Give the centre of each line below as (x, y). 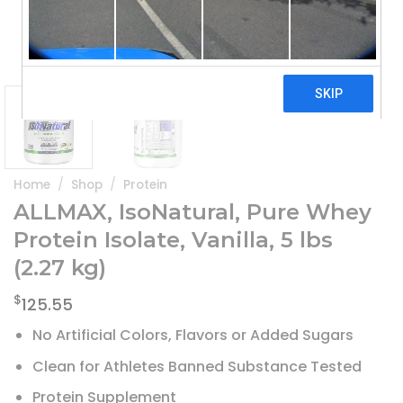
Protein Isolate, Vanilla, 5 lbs (173, 240)
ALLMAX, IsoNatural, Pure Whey (193, 212)
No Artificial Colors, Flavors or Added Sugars (193, 336)
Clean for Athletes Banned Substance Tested (197, 366)
